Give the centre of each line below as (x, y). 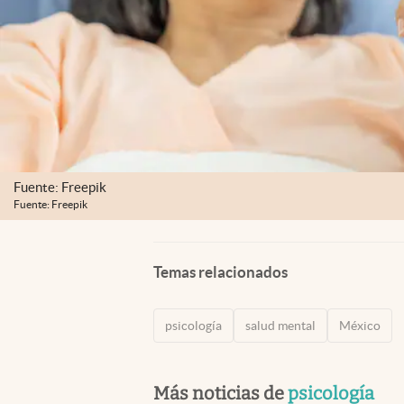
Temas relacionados (220, 271)
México (360, 325)
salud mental (280, 325)
